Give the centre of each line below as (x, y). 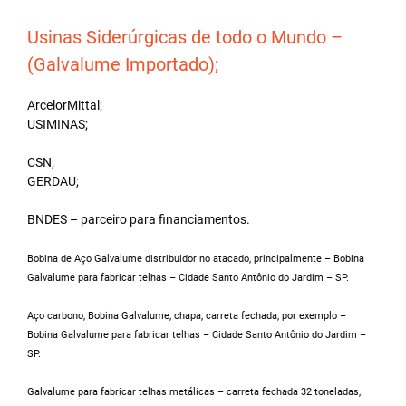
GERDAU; (53, 181)
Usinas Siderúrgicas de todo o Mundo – (185, 37)
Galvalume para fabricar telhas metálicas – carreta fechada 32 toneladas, (194, 391)
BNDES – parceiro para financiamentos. (139, 219)
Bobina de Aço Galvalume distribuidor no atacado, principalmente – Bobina (196, 258)
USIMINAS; (58, 124)
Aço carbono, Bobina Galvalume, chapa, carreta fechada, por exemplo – (187, 315)
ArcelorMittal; (65, 105)
